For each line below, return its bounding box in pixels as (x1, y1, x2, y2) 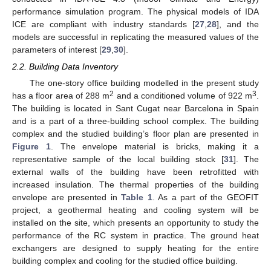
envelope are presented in (12, 192, 122, 203)
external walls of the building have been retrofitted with (12, 167, 259, 177)
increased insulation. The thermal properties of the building (12, 180, 259, 190)
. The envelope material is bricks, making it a (50, 142, 260, 152)
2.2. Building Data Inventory (12, 62, 118, 72)
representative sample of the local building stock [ (12, 154, 224, 165)
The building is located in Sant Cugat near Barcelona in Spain (12, 103, 259, 114)
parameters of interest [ (12, 45, 102, 54)
